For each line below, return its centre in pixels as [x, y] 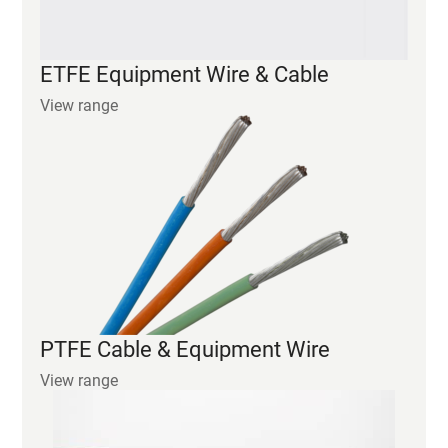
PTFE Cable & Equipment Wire [185, 233]
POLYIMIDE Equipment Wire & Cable [214, 418]
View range [79, 264]
